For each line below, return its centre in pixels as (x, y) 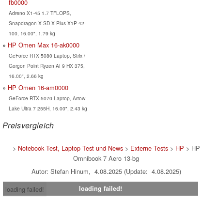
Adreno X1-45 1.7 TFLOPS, (40, 13)
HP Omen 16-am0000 (38, 88)
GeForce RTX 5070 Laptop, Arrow (47, 98)
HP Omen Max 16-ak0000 (44, 45)
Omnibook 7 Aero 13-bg (106, 158)
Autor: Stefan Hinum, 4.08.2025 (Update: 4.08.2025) (106, 171)
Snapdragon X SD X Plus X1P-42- (47, 23)
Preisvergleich (28, 125)
